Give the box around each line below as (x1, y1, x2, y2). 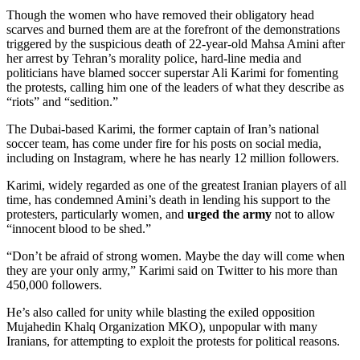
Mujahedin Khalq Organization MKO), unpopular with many (6, 319, 317, 333)
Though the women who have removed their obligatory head (6, 7, 314, 22)
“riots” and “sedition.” (6, 94, 118, 108)
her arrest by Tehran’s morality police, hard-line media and (6, 51, 301, 65)
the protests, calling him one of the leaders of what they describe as (6, 80, 344, 94)
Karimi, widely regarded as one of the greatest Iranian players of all (6, 178, 346, 192)
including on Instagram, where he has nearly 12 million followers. (6, 150, 339, 165)
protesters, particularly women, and (6, 207, 187, 221)
